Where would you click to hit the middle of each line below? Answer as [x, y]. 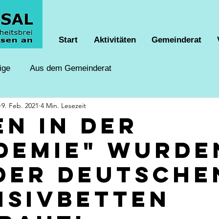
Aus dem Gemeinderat [71, 68]
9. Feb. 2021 [20, 105]
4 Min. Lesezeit [63, 105]
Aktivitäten [115, 40]
